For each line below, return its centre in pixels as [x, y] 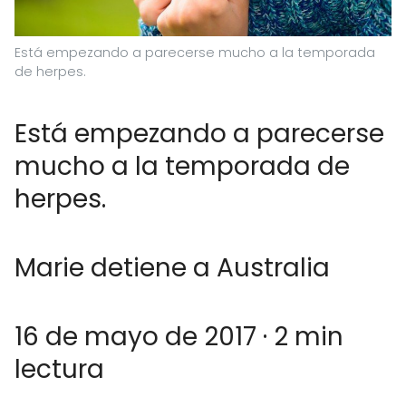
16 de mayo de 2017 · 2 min [179, 336]
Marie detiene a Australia [172, 267]
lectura [59, 369]
